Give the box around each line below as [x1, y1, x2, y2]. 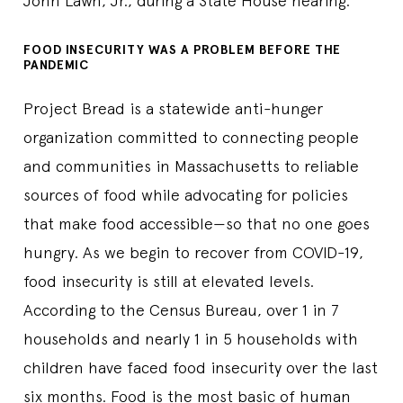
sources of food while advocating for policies [23, 184, 348, 204]
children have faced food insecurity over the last [23, 357, 378, 377]
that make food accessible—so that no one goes [23, 213, 370, 233]
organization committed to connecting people [23, 127, 359, 147]
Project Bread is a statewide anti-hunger [23, 98, 323, 118]
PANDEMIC [23, 57, 89, 73]
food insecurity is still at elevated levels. [23, 271, 314, 291]
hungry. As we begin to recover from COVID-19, [23, 242, 363, 262]
